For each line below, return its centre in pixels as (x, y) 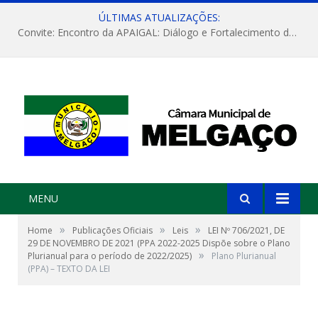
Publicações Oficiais (113, 231)
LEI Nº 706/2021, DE (246, 231)
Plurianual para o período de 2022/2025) (110, 256)
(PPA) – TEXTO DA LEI (69, 269)
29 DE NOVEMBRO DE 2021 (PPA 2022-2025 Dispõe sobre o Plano (159, 243)
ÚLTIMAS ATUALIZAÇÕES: (159, 17)
